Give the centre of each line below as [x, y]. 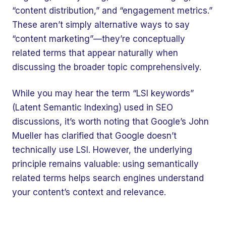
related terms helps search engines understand [108, 178]
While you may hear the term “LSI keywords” [103, 93]
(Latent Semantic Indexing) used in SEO [93, 107]
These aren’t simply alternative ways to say [101, 25]
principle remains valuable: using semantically [105, 164]
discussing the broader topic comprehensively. [107, 67]
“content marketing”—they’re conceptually [99, 39]
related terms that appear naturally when [95, 53]
